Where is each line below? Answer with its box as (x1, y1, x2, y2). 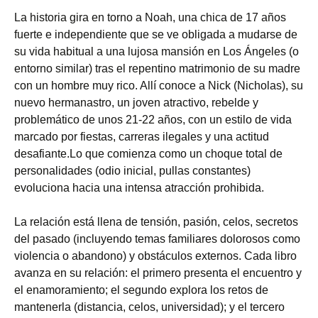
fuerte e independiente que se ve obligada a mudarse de (14, 28, 297, 40)
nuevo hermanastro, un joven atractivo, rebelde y (14, 97, 258, 109)
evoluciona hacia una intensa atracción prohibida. (14, 182, 264, 194)
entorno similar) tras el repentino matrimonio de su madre (14, 62, 300, 75)
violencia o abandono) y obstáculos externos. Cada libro (14, 250, 297, 262)
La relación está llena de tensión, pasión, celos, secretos (14, 216, 298, 228)
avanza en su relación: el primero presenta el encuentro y (14, 267, 302, 279)
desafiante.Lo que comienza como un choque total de (14, 148, 283, 160)
